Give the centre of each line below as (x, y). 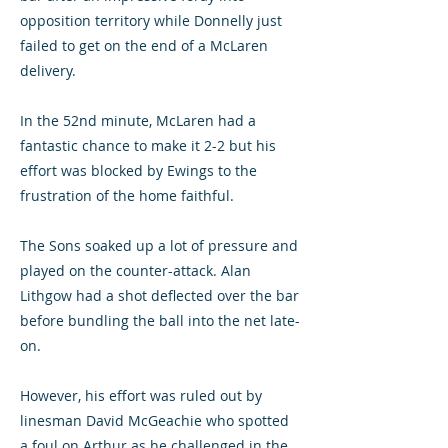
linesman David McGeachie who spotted (154, 420)
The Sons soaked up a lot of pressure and (159, 245)
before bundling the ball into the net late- (160, 320)
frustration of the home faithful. (127, 195)
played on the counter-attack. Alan (135, 270)
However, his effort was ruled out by (141, 395)
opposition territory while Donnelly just (151, 20)
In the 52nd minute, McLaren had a (138, 120)
